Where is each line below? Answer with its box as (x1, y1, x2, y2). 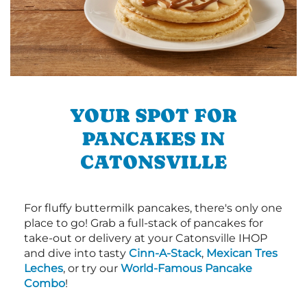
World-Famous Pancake (121, 262, 252, 275)
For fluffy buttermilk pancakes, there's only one (24, 201, 282, 215)
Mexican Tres (206, 247, 278, 260)
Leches (24, 262, 63, 275)
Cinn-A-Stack (129, 247, 201, 260)
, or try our (63, 262, 121, 275)
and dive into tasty (24, 247, 129, 260)
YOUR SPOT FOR (70, 104, 237, 127)
